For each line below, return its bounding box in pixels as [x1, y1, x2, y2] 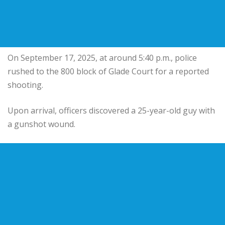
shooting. [8, 79, 43, 90]
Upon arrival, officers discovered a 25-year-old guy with [8, 104, 215, 116]
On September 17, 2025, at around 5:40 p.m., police [8, 52, 197, 63]
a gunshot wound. [8, 118, 75, 130]
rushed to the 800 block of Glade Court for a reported [8, 65, 209, 77]
